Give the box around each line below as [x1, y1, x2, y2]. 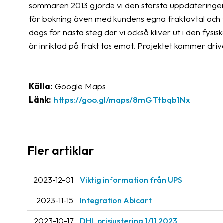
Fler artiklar [27, 143, 94, 158]
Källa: [29, 81, 53, 91]
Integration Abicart [80, 195, 152, 206]
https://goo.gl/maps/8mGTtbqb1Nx [53, 94, 190, 105]
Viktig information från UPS [80, 175, 182, 185]
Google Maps [53, 81, 106, 91]
